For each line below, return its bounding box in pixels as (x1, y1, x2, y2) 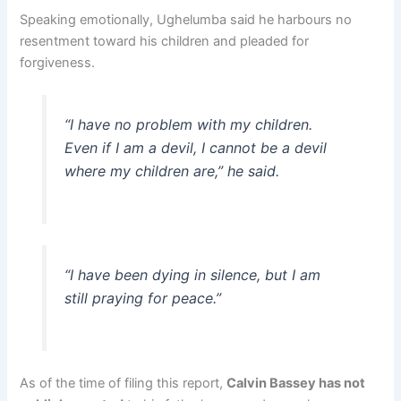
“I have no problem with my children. (64, 115, 312, 134)
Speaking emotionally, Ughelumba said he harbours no (20, 12, 353, 29)
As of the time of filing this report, (20, 374, 227, 391)
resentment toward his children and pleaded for (20, 33, 310, 50)
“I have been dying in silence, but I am (64, 265, 320, 284)
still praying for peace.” (64, 288, 221, 307)
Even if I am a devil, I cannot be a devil (64, 139, 327, 158)
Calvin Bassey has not (226, 374, 366, 391)
